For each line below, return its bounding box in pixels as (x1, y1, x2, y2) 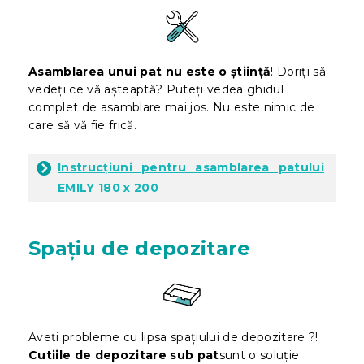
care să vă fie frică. (28, 117, 136, 132)
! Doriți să (271, 63, 327, 79)
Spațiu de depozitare (28, 236, 251, 260)
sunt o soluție (219, 347, 300, 362)
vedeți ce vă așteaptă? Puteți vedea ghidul (28, 81, 284, 97)
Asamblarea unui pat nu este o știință (28, 63, 271, 79)
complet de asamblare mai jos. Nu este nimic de (28, 99, 315, 115)
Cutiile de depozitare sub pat (28, 347, 219, 362)
